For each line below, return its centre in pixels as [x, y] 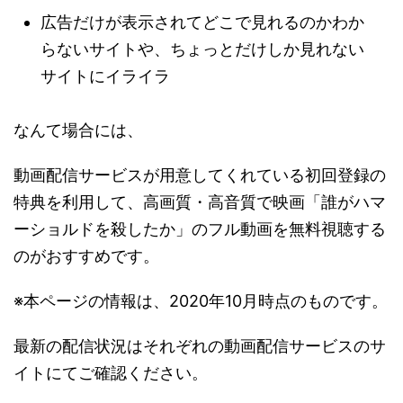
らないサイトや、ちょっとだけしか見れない [202, 49]
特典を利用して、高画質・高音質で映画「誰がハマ [200, 202]
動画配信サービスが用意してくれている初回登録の [200, 175]
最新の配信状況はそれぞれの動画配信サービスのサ [200, 346]
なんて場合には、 [78, 130]
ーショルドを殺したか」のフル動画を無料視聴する [200, 229]
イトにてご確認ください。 [111, 373]
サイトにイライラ [105, 76]
